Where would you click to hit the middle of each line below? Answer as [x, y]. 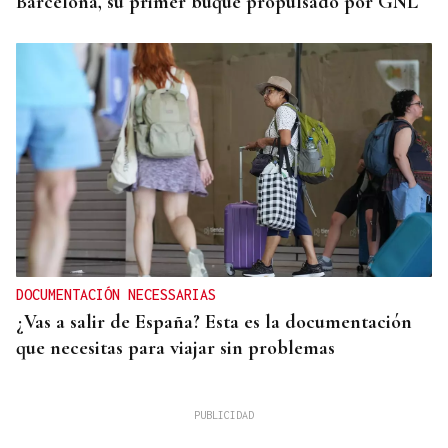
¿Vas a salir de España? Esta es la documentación [214, 322]
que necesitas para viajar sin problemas [175, 348]
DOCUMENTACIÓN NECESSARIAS [116, 295]
